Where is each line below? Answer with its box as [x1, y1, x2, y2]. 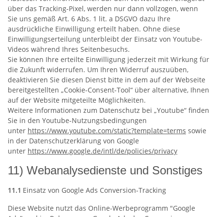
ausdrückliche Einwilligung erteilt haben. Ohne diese [8, 24, 180, 33]
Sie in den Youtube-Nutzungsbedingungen [8, 115, 147, 125]
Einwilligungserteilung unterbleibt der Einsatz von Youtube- [8, 34, 202, 44]
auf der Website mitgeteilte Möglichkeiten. [8, 95, 146, 105]
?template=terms [131, 125, 186, 135]
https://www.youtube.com [28, 125, 111, 135]
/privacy [152, 146, 177, 155]
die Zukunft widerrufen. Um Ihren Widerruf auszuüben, [8, 64, 188, 74]
